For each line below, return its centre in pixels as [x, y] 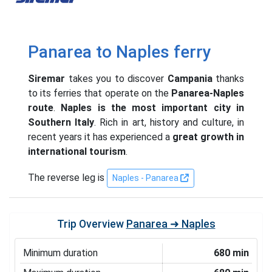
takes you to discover [116, 78]
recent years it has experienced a [100, 137]
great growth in [208, 137]
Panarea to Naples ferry [120, 52]
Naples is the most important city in [153, 107]
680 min [232, 253]
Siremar [46, 78]
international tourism [77, 151]
